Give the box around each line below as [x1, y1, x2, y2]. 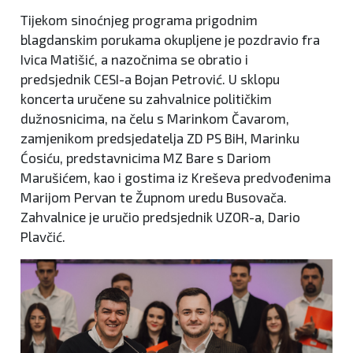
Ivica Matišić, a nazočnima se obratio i [20, 50, 248, 67]
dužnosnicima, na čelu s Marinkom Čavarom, [20, 110, 289, 126]
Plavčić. [20, 228, 65, 244]
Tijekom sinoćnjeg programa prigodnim [20, 11, 258, 28]
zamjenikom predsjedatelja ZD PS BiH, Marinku [20, 129, 299, 146]
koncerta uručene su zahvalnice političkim [20, 90, 272, 106]
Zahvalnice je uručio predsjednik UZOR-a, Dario [20, 208, 300, 225]
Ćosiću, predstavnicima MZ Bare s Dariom [20, 149, 271, 165]
